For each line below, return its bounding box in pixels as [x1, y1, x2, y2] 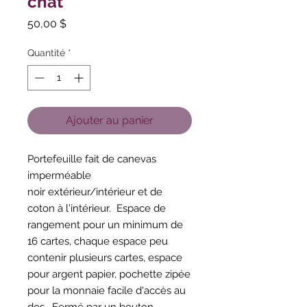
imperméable [27, 169, 91, 182]
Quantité [27, 47, 65, 58]
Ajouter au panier [66, 114, 153, 127]
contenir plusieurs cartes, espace [27, 251, 182, 264]
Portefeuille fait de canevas [27, 153, 156, 165]
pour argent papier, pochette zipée [27, 268, 191, 280]
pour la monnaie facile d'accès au [27, 284, 186, 297]
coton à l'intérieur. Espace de [27, 202, 166, 214]
